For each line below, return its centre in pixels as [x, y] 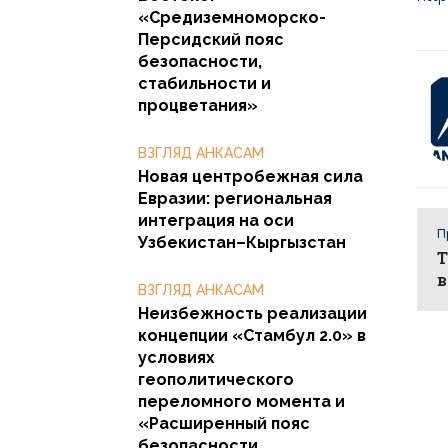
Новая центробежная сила [250, 176]
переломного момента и [241, 401]
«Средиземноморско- [232, 17]
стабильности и [204, 83]
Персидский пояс [211, 39]
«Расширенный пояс [224, 423]
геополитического [216, 379]
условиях [176, 357]
